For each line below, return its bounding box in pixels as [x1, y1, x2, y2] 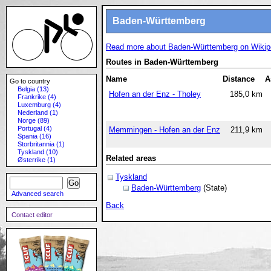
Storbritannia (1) [18, 140, 65, 148]
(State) [201, 183, 227, 193]
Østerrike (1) [18, 156, 56, 163]
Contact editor [11, 211, 53, 218]
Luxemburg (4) [18, 101, 61, 108]
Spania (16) [18, 132, 51, 140]
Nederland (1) [18, 109, 58, 116]
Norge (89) [18, 117, 50, 124]
